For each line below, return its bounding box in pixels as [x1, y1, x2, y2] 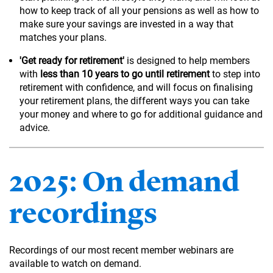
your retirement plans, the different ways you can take [19, 94, 249, 107]
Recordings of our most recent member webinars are [9, 244, 233, 256]
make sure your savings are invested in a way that [19, 18, 233, 30]
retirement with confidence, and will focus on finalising [19, 81, 253, 93]
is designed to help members [124, 54, 250, 66]
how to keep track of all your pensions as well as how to [19, 4, 259, 16]
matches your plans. [19, 31, 107, 43]
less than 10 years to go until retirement [40, 68, 210, 80]
